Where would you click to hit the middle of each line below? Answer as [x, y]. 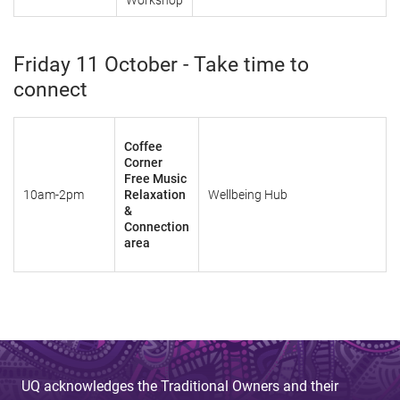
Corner [143, 162]
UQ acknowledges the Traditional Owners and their [180, 386]
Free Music [155, 179]
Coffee [143, 146]
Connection [157, 227]
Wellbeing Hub [248, 195]
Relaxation [155, 195]
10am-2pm [54, 195]
